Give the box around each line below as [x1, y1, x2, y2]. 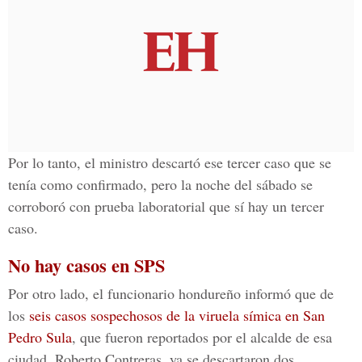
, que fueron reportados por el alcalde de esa [72, 327, 332, 347]
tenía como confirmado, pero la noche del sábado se [8, 175, 313, 194]
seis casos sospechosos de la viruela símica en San [29, 305, 325, 325]
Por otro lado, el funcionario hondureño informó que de [8, 284, 334, 303]
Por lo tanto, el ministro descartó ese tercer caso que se [8, 153, 331, 172]
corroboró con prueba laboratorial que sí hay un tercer [8, 196, 324, 216]
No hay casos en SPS [8, 252, 165, 279]
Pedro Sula [8, 327, 72, 347]
